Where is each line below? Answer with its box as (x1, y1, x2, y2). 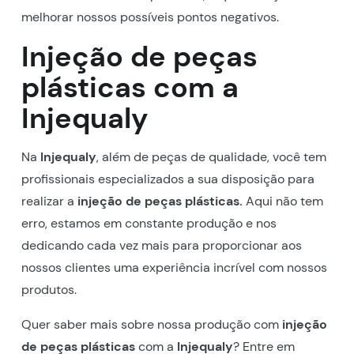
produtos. (21, 281, 77, 298)
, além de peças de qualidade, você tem (96, 148, 326, 165)
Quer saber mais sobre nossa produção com (21, 315, 279, 333)
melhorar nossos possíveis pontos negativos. (21, 8, 279, 25)
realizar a (21, 192, 77, 209)
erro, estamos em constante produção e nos (21, 214, 277, 232)
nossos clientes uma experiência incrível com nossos (21, 258, 327, 276)
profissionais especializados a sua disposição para (21, 170, 314, 187)
